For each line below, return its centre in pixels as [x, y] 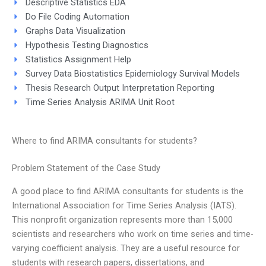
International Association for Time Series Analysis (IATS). [124, 205]
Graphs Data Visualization [75, 31]
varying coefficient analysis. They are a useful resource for [126, 248]
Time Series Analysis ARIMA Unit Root [100, 102]
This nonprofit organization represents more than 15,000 [122, 219]
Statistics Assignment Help [78, 59]
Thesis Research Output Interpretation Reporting [120, 88]
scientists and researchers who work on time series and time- [133, 234]
